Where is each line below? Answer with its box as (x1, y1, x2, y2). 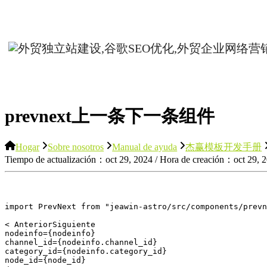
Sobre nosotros (48, 142, 104, 153)
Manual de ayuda (112, 142, 178, 153)
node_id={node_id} (5, 256, 91, 265)
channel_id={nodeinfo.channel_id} (5, 238, 162, 247)
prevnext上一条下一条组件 (5, 106, 215, 126)
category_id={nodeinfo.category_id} (5, 247, 172, 256)
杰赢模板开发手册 (185, 142, 262, 153)
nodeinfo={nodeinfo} (5, 229, 100, 238)
